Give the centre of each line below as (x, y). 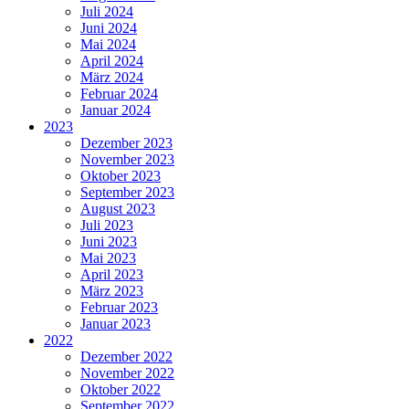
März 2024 (112, 77)
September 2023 (127, 192)
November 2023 (127, 159)
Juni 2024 (109, 27)
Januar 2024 (115, 110)
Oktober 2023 (121, 175)
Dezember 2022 (126, 356)
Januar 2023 (115, 323)
